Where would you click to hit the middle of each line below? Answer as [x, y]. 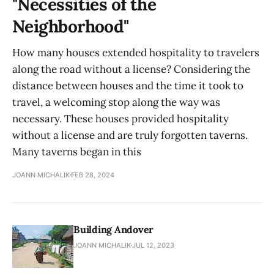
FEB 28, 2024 [93, 175]
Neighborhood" [71, 26]
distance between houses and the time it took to [128, 85]
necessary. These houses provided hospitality [120, 118]
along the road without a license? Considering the [131, 69]
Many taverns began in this [77, 151]
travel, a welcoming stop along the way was [116, 102]
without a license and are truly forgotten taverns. [130, 135]
